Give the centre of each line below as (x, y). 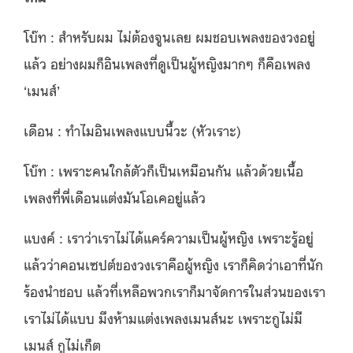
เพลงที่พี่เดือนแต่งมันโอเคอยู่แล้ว (115, 197)
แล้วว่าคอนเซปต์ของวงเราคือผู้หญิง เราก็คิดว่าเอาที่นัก (173, 264)
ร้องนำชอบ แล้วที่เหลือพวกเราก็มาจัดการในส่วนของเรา (175, 290)
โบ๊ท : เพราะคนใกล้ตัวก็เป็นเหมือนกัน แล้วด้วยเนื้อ (163, 170)
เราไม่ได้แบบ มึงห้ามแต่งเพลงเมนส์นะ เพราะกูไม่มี (163, 317)
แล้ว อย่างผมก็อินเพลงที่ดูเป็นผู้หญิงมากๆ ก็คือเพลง (167, 63)
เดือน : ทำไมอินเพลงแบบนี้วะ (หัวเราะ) (132, 130)
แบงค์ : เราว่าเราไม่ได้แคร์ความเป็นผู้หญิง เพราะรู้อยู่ (169, 237)
